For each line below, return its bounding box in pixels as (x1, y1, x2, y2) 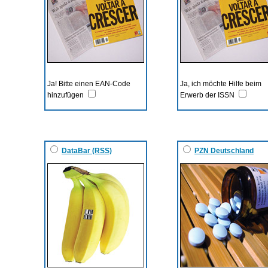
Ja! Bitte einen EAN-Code (47, 79, 130, 88)
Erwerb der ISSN (180, 90, 236, 99)
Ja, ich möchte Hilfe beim (180, 79, 261, 88)
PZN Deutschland (194, 146, 254, 155)
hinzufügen (47, 90, 86, 99)
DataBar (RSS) (62, 146, 112, 155)
